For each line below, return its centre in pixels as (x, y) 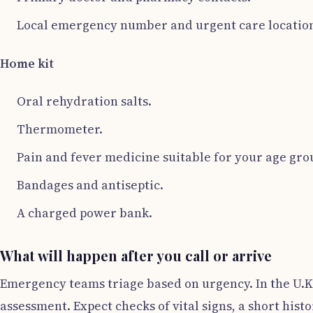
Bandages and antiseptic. (90, 185)
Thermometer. (60, 129)
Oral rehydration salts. (84, 101)
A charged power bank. (85, 213)
